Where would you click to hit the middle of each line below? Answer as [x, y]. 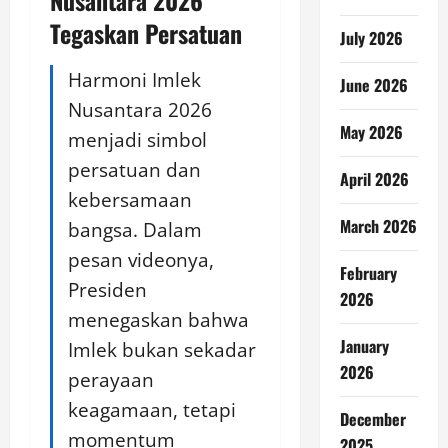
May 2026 [371, 132]
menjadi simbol [137, 139]
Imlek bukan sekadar [162, 349]
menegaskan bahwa [158, 319]
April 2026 [374, 179]
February [368, 273]
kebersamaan [130, 199]
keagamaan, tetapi [152, 409]
